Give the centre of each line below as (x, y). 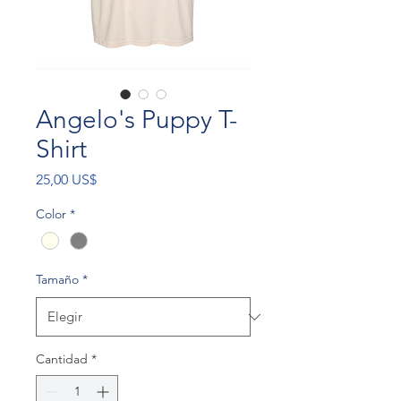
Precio (116, 179)
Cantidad (62, 359)
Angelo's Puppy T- (137, 119)
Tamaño (57, 280)
